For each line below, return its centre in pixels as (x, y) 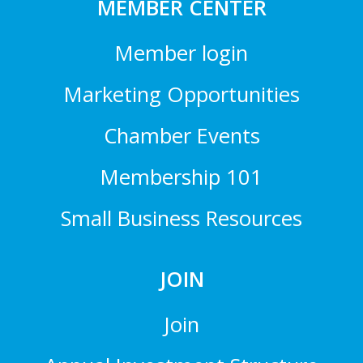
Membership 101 (181, 177)
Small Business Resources (181, 219)
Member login (181, 53)
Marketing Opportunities (181, 95)
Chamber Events (181, 136)
